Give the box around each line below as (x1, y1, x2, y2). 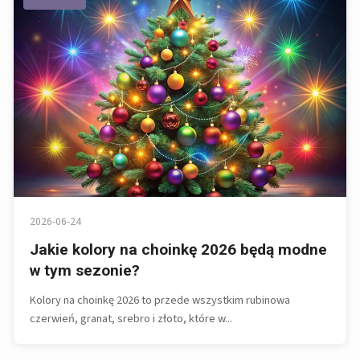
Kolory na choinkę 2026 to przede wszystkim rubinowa (30, 292, 290, 309)
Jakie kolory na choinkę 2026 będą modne (30, 240, 327, 260)
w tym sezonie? (30, 261, 140, 280)
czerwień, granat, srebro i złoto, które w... (30, 310, 232, 328)
